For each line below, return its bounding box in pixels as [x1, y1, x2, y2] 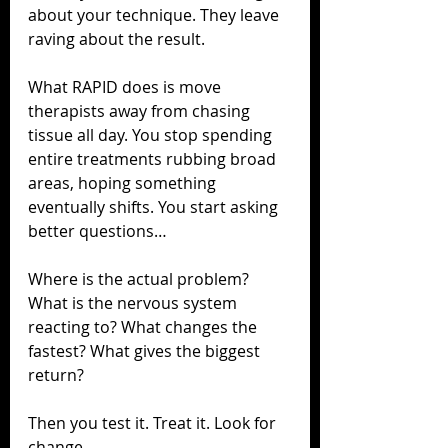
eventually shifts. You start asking [28, 195, 282, 218]
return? [28, 363, 84, 386]
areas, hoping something [28, 171, 220, 194]
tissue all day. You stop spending [28, 123, 276, 146]
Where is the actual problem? [28, 267, 253, 290]
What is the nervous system [28, 291, 241, 314]
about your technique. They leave [28, 3, 283, 26]
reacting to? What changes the [28, 315, 261, 338]
